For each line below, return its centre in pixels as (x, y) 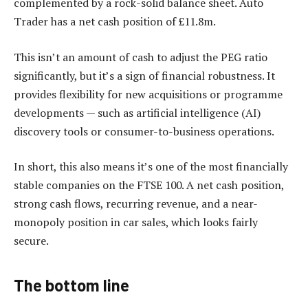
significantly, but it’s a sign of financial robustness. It (144, 75)
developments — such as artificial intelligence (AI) (137, 112)
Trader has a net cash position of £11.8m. (115, 22)
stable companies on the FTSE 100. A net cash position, (149, 185)
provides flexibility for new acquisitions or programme (148, 94)
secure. (31, 241)
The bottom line (71, 285)
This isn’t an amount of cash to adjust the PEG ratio (141, 57)
